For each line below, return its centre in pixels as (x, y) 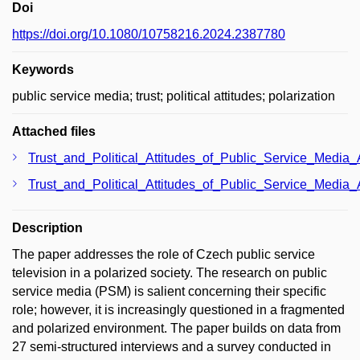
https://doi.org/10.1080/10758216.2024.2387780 (149, 34)
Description (47, 227)
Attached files (54, 131)
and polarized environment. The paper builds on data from (176, 328)
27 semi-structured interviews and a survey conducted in (172, 346)
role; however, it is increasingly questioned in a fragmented (178, 309)
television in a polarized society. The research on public (170, 272)
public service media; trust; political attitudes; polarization (174, 96)
